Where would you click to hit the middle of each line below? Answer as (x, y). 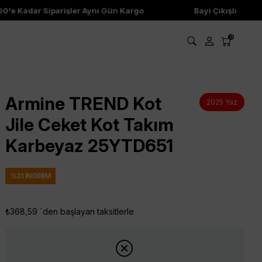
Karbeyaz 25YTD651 (89, 146)
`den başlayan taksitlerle (87, 211)
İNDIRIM (37, 176)
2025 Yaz (222, 102)
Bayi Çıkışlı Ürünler (220, 10)
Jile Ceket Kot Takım (89, 125)
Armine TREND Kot (83, 104)
